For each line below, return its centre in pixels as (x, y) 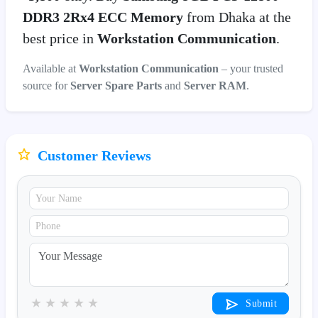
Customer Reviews (93, 155)
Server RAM (215, 85)
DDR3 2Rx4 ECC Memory (103, 17)
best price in (60, 38)
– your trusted (251, 68)
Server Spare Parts (116, 85)
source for (46, 85)
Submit (259, 303)
